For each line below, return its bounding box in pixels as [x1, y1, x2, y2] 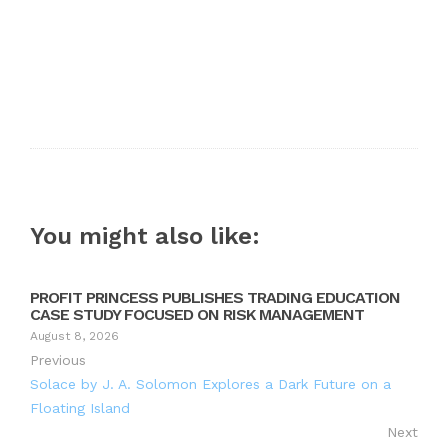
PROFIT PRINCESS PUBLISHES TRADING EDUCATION [30, 287, 400, 307]
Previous [30, 351, 86, 368]
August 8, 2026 [30, 328, 119, 343]
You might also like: [30, 221, 260, 250]
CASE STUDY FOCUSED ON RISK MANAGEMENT [30, 304, 364, 324]
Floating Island [30, 399, 130, 416]
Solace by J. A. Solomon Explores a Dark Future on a [30, 375, 391, 392]
